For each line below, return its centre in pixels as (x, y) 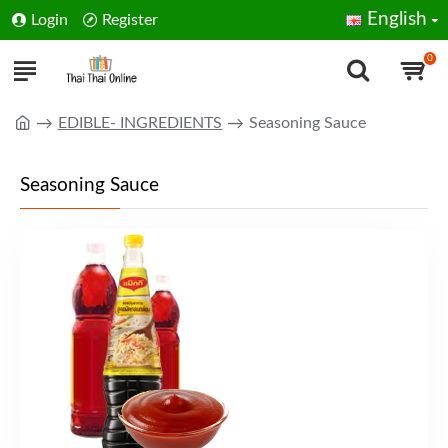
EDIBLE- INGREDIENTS (140, 122)
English (397, 19)
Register (130, 20)
